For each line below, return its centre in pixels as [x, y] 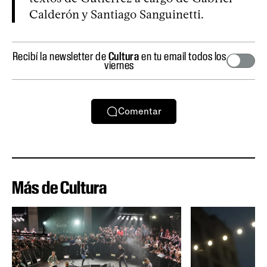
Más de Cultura [59, 187]
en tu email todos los [183, 56]
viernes [119, 65]
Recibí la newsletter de [60, 56]
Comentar [139, 111]
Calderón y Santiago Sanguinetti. [117, 14]
